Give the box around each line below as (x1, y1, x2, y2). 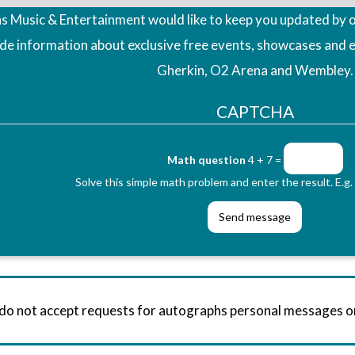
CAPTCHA (216, 101, 294, 121)
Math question (166, 152, 246, 166)
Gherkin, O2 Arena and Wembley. (156, 61, 353, 78)
